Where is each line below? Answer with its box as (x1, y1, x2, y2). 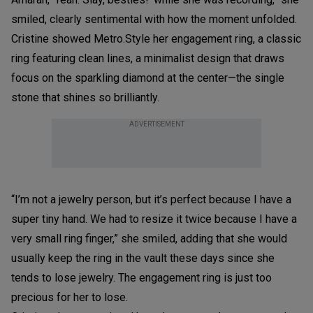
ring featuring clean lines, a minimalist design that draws (11, 51, 284, 65)
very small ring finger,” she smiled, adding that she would (11, 231, 287, 245)
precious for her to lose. (11, 290, 128, 304)
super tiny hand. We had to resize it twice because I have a (11, 212, 297, 226)
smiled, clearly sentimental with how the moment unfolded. (11, 12, 297, 26)
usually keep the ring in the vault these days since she (11, 251, 275, 265)
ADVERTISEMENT (129, 119, 184, 128)
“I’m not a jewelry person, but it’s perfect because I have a (11, 192, 291, 206)
